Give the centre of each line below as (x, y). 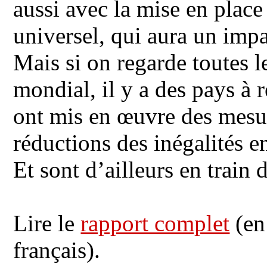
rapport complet (155, 223)
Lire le (47, 223)
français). (57, 250)
